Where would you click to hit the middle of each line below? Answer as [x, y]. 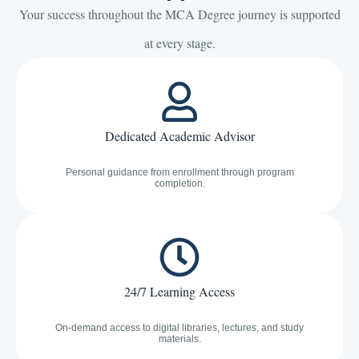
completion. [179, 184]
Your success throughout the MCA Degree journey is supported [179, 14]
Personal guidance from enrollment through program [179, 173]
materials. [179, 339]
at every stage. [179, 43]
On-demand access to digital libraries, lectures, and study [179, 328]
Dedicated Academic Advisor [179, 136]
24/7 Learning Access [179, 292]
